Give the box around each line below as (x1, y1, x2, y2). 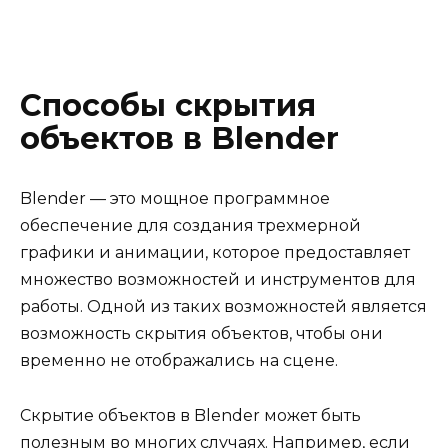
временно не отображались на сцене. (20, 351, 338, 371)
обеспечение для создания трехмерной (20, 216, 361, 236)
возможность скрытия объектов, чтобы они (20, 324, 383, 344)
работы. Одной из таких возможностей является (20, 297, 427, 317)
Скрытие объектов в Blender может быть (20, 405, 361, 425)
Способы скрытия (20, 87, 316, 124)
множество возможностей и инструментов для (20, 270, 416, 290)
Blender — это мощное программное (20, 189, 330, 209)
